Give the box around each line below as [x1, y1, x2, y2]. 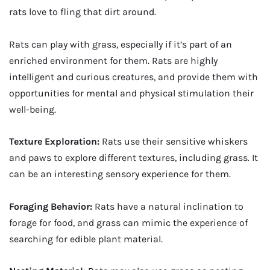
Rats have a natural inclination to [95, 200, 243, 212]
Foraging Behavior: [9, 200, 95, 212]
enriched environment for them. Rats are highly [9, 54, 218, 66]
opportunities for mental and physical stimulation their [9, 87, 254, 99]
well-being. [9, 103, 56, 115]
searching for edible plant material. [9, 233, 163, 245]
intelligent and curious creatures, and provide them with [9, 71, 258, 83]
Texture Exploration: [9, 136, 102, 148]
